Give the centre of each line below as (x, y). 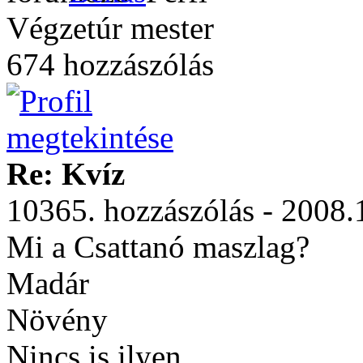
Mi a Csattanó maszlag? (158, 247)
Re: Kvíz (66, 174)
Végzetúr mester (110, 28)
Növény (57, 320)
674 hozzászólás (110, 64)
